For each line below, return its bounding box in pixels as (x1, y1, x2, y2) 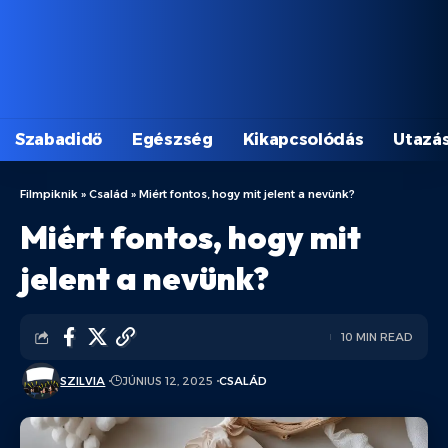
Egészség (132, 130, 213, 149)
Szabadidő (15, 130, 103, 149)
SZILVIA (60, 374, 106, 388)
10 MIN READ (341, 330, 413, 344)
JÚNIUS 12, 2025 (122, 374, 214, 388)
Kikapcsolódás (242, 130, 364, 149)
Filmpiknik (20, 187, 78, 201)
